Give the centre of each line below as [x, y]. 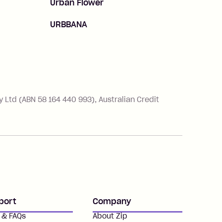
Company [112, 201]
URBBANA [69, 24]
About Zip [110, 216]
